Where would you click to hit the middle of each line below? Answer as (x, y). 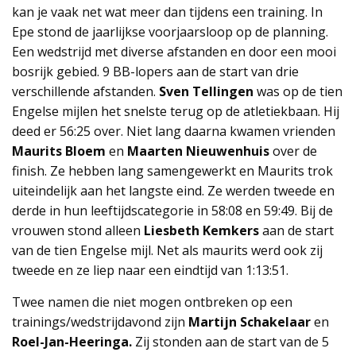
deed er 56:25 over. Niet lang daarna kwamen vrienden (174, 132)
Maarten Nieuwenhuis (200, 151)
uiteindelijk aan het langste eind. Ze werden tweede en (173, 191)
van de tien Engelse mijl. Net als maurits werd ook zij (167, 251)
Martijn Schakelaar (251, 322)
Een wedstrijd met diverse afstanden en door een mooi (174, 52)
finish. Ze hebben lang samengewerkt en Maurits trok (172, 171)
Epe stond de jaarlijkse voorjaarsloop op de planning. (170, 32)
